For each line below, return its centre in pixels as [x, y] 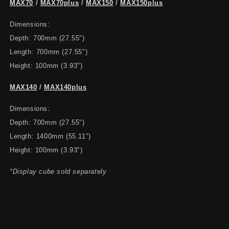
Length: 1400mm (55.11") [50, 136]
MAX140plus [65, 87]
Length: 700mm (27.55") [49, 52]
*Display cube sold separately [58, 171]
